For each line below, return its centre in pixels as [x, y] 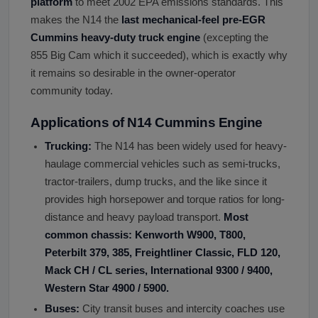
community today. [72, 91]
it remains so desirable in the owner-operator [133, 73]
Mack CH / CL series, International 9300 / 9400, [159, 270]
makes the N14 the [76, 20]
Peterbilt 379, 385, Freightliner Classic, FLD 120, [163, 252]
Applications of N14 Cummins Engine [147, 122]
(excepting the [234, 37]
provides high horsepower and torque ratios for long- [165, 199]
